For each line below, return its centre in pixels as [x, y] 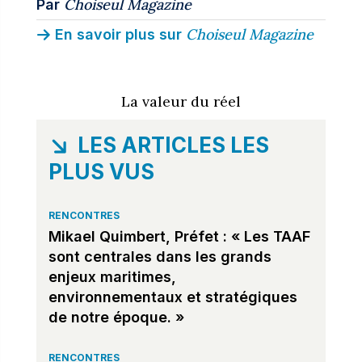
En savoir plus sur [118, 34]
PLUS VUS [101, 171]
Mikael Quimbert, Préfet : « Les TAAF [179, 236]
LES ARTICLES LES [173, 145]
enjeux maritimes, [112, 276]
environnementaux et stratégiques [173, 297]
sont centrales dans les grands [160, 256]
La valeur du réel [181, 101]
